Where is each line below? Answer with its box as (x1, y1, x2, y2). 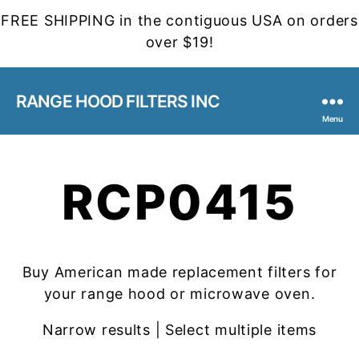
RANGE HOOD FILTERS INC (16, 91, 220, 111)
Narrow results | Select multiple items (42, 321, 317, 338)
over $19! (145, 34, 214, 50)
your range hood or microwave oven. (43, 285, 316, 302)
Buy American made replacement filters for (22, 264, 337, 280)
